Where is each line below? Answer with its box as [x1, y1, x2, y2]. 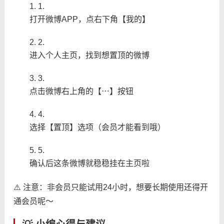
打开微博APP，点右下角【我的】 [29, 14, 150, 23]
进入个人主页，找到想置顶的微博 [29, 50, 149, 59]
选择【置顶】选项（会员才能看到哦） [29, 122, 165, 131]
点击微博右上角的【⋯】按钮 [29, 86, 133, 95]
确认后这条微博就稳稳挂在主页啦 [29, 158, 149, 167]
